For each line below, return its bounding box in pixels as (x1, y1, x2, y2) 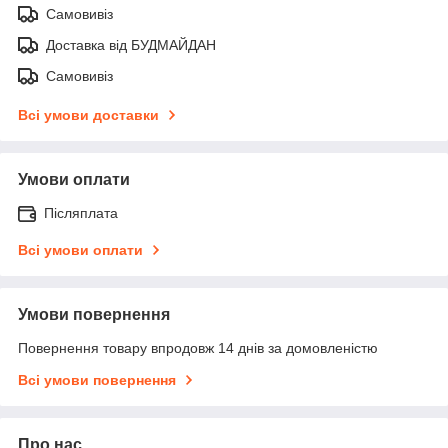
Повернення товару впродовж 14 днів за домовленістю (18, 339, 378, 356)
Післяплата (44, 204, 118, 221)
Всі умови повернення (18, 371, 176, 388)
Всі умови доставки (18, 106, 159, 123)
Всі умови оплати (18, 241, 143, 258)
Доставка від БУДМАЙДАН (46, 36, 216, 53)
